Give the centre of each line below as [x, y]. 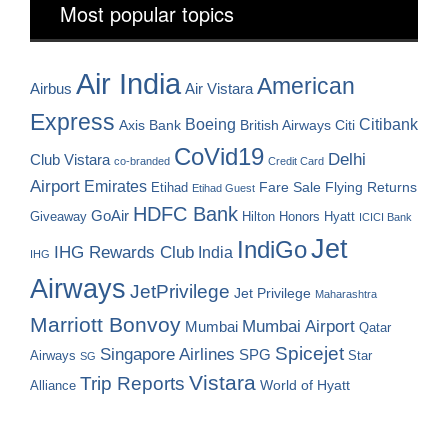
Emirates [115, 186]
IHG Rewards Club [124, 253]
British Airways [285, 125]
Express [72, 122]
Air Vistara [219, 89]
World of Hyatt [305, 386]
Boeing [210, 124]
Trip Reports [132, 384]
